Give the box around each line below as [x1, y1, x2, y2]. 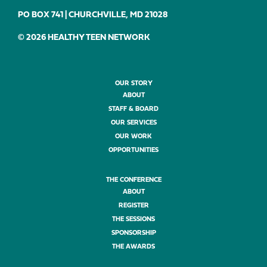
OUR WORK [115, 133, 152, 141]
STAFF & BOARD [108, 106, 159, 113]
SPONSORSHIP [111, 230, 156, 237]
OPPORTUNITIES [108, 147, 159, 154]
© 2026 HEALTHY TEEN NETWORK [18, 33, 150, 43]
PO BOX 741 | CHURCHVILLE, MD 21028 [18, 11, 168, 20]
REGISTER [118, 203, 149, 210]
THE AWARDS [112, 244, 155, 251]
